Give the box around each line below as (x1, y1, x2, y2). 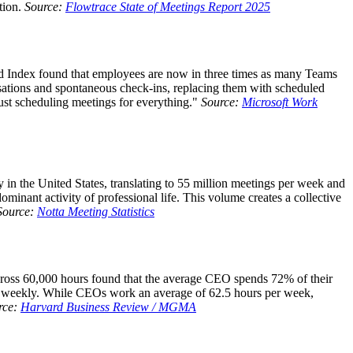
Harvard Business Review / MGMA (20, 299, 196, 314)
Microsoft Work (242, 95, 318, 110)
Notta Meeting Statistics (37, 204, 154, 218)
